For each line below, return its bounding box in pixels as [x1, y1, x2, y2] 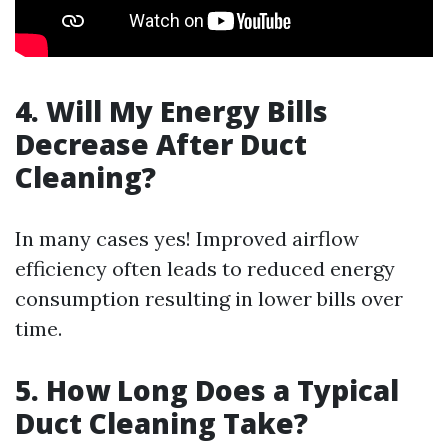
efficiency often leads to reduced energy [15, 256, 395, 281]
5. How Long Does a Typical [15, 371, 399, 409]
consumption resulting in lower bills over [15, 286, 403, 311]
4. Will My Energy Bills [15, 92, 328, 130]
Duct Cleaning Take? [15, 404, 308, 442]
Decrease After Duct [15, 125, 307, 163]
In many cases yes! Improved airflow [15, 226, 359, 251]
